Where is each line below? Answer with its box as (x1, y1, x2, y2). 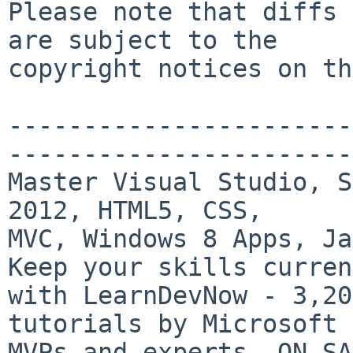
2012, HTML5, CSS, (8, 195, 262, 225)
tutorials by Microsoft (8, 309, 337, 338)
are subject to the (8, 25, 277, 54)
